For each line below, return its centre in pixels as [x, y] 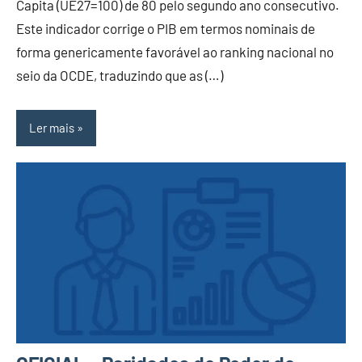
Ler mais [52, 128]
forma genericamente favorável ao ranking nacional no [175, 51]
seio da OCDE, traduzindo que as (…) [120, 75]
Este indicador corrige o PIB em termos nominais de [166, 28]
